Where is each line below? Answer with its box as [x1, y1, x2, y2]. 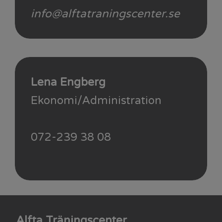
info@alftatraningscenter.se [31, 6, 180, 20]
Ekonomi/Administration [31, 94, 162, 108]
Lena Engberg [31, 75, 106, 89]
